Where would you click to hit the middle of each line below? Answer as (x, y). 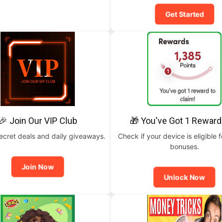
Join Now (38, 167)
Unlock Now (184, 177)
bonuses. (184, 146)
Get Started (184, 14)
